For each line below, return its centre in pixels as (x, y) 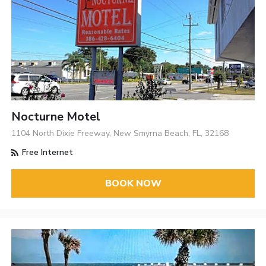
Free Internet (47, 153)
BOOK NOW (133, 183)
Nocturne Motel (56, 117)
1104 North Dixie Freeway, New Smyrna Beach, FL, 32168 (120, 134)
